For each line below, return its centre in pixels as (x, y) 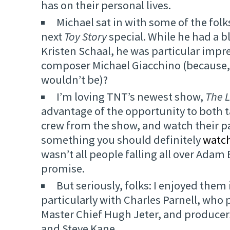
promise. (63, 169)
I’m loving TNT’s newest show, (131, 97)
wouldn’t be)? (74, 80)
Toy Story (85, 37)
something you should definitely (122, 140)
